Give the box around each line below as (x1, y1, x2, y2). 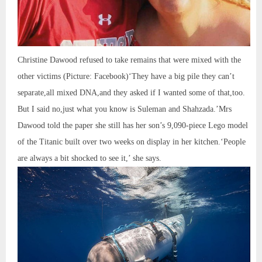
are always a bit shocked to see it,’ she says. (18, 154, 161, 163)
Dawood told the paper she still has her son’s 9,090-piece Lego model (18, 121, 248, 130)
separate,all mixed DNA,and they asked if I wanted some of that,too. (18, 88, 245, 98)
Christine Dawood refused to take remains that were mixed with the (18, 56, 241, 65)
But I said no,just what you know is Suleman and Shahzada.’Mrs (18, 105, 232, 114)
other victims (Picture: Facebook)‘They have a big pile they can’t (18, 72, 235, 81)
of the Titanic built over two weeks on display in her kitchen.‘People (18, 137, 246, 147)
